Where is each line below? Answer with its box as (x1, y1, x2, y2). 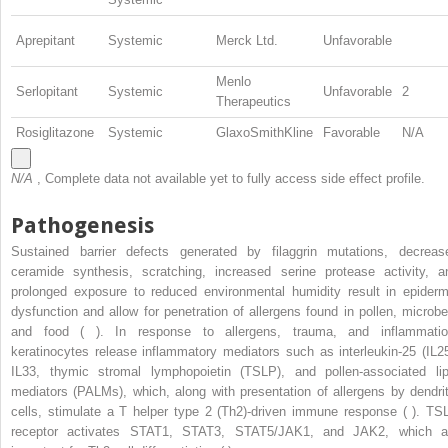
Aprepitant (16, 32, 75, 48)
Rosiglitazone (16, 124, 94, 140)
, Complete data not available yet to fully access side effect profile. (37, 170, 425, 186)
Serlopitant (16, 83, 78, 99)
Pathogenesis (11, 213, 154, 239)
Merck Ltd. (216, 32, 278, 48)
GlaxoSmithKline (216, 124, 313, 140)
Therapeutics (216, 93, 291, 109)
